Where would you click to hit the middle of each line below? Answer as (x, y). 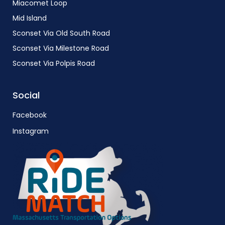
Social (26, 95)
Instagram (31, 131)
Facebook (30, 115)
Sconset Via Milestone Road (61, 48)
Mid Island (30, 18)
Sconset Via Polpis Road (54, 63)
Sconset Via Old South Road (61, 33)
